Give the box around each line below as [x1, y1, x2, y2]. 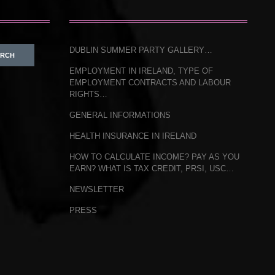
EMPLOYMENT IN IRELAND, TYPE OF [69, 66, 213, 76]
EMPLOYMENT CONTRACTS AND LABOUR [69, 78, 231, 87]
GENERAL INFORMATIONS [69, 110, 171, 120]
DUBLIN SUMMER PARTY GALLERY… [69, 45, 212, 55]
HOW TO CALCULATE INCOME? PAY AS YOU [69, 152, 239, 161]
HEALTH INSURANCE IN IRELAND [69, 131, 196, 141]
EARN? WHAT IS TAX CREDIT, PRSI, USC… [69, 164, 234, 173]
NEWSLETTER [69, 185, 124, 194]
